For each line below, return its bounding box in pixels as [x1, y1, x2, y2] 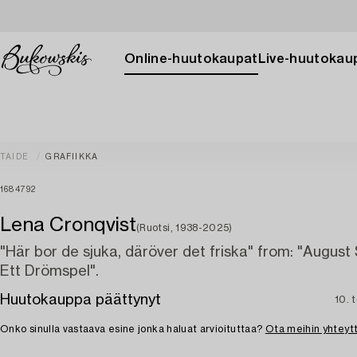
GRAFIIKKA [45, 153, 99, 161]
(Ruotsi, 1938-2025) [136, 223, 233, 233]
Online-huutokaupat [124, 53, 258, 65]
